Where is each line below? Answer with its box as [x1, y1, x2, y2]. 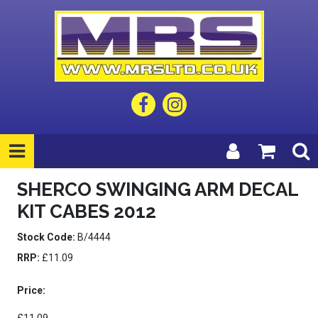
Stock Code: [17, 231, 75, 243]
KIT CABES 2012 [17, 201, 156, 222]
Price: [17, 285, 45, 296]
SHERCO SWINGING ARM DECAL [17, 179, 298, 200]
